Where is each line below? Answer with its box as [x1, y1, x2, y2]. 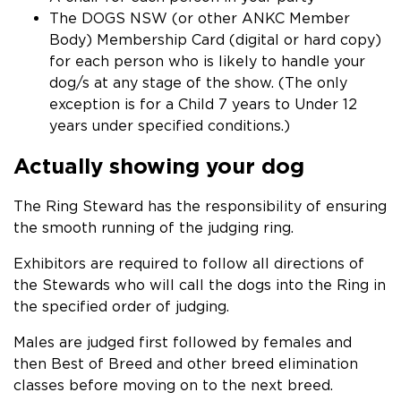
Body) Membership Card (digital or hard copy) [49, 31, 381, 47]
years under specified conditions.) [49, 117, 290, 133]
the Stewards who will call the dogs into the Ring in [13, 277, 386, 293]
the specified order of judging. [13, 298, 229, 314]
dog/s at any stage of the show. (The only [49, 74, 347, 90]
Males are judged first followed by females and [13, 334, 352, 350]
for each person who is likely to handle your [49, 53, 365, 69]
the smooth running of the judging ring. [13, 219, 294, 235]
